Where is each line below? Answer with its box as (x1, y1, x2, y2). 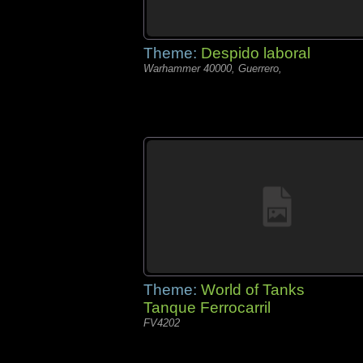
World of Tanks (201, 281, 305, 298)
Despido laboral (201, 45, 310, 62)
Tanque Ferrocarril (143, 299, 271, 316)
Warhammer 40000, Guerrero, (143, 62, 282, 75)
